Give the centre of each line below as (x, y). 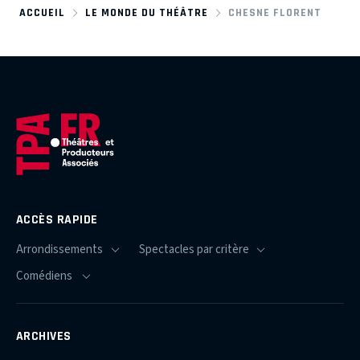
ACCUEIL (42, 12)
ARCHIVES (44, 336)
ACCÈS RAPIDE (57, 220)
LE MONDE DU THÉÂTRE (147, 12)
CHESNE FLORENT (275, 12)
